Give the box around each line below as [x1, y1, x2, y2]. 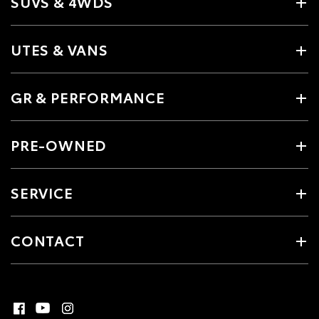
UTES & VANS [11, 39, 108, 59]
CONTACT [11, 230, 85, 250]
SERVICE [11, 182, 73, 202]
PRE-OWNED [11, 135, 107, 155]
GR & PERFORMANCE [11, 87, 165, 107]
